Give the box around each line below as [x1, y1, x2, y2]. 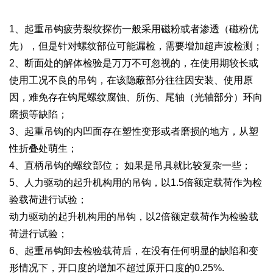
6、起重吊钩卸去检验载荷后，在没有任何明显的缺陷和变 [9, 246, 259, 257]
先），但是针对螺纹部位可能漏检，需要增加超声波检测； [9, 41, 263, 52]
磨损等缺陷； [9, 109, 68, 120]
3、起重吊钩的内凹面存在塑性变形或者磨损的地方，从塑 [9, 126, 259, 137]
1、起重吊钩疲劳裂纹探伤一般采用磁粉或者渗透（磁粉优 [9, 24, 259, 35]
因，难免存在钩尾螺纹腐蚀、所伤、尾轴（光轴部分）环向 [9, 92, 263, 103]
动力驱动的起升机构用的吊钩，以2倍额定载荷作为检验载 [9, 211, 259, 222]
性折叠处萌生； [9, 143, 78, 154]
